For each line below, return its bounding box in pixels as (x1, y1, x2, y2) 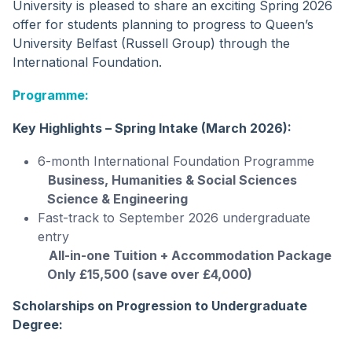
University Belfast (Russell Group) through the (13, 35, 290, 51)
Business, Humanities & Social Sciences (42, 171, 297, 188)
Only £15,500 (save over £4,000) (38, 266, 252, 282)
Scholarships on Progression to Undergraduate (13, 297, 307, 313)
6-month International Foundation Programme (38, 152, 314, 169)
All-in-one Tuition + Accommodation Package (46, 247, 332, 263)
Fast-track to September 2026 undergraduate (38, 209, 310, 225)
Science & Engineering (38, 190, 188, 207)
